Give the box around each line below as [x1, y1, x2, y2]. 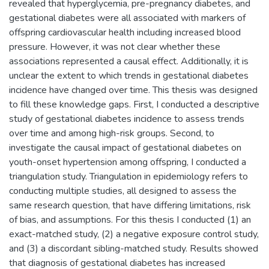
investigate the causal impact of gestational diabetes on [9, 141, 241, 155]
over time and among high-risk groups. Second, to [9, 127, 214, 141]
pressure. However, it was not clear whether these [9, 40, 220, 54]
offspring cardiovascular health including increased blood [9, 26, 241, 40]
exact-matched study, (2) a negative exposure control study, [9, 228, 259, 241]
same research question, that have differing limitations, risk [9, 199, 251, 213]
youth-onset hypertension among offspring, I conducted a [9, 156, 246, 169]
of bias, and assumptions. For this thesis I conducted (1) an [9, 213, 251, 227]
